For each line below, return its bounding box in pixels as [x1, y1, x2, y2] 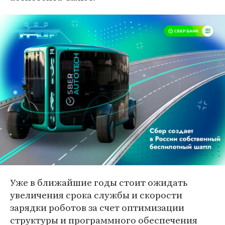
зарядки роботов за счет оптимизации [10, 201, 184, 214]
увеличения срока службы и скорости [10, 188, 182, 202]
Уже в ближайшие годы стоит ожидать [10, 176, 187, 189]
